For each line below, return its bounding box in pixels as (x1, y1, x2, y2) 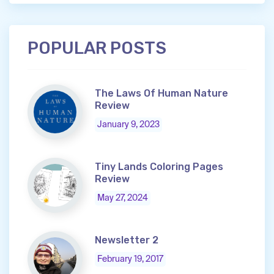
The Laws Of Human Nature (95, 87, 228, 100)
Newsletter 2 (95, 234, 158, 246)
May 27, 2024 (97, 194, 148, 203)
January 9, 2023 (97, 120, 160, 130)
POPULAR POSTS (28, 38, 166, 59)
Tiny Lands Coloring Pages (95, 161, 223, 173)
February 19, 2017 (97, 255, 163, 264)
